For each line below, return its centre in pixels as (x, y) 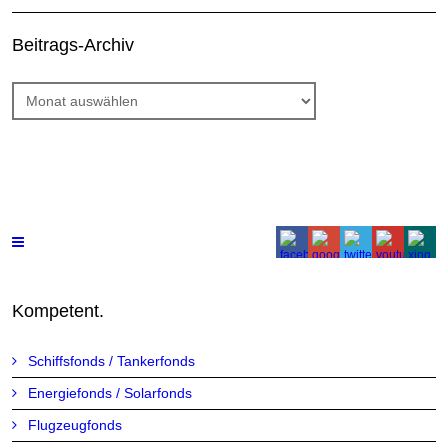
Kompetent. (58, 310)
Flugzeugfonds (75, 424)
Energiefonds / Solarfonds (110, 392)
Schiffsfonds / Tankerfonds (112, 360)
